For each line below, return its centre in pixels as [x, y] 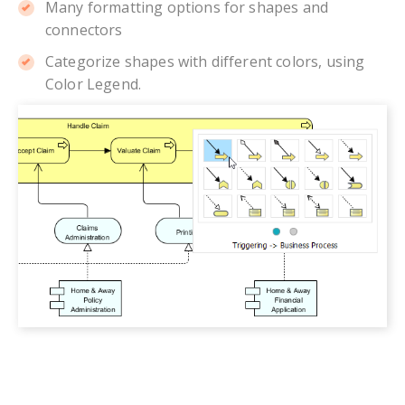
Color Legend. [94, 84]
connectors [84, 29]
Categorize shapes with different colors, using [205, 61]
